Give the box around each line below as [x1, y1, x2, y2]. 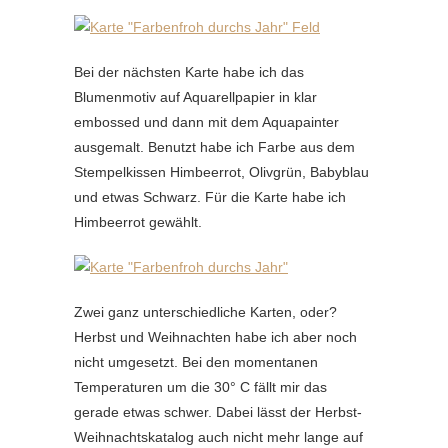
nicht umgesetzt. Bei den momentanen [74, 354, 318, 370]
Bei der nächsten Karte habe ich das [74, 64, 304, 80]
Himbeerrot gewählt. [74, 214, 202, 230]
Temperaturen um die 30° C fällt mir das [74, 379, 327, 395]
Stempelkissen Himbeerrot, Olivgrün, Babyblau [74, 164, 369, 180]
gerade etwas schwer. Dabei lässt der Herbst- [74, 404, 362, 420]
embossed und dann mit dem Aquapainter [74, 114, 339, 130]
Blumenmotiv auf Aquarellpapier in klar [74, 89, 317, 105]
